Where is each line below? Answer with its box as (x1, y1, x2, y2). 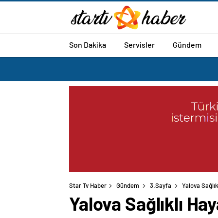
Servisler (124, 39, 155, 49)
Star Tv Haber (69, 182, 107, 190)
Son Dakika (69, 39, 106, 49)
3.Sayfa (150, 182, 171, 190)
